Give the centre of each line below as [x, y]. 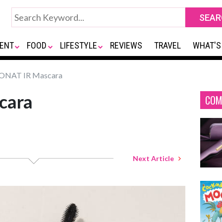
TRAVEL [168, 45]
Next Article [156, 158]
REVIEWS [126, 45]
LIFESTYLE [78, 45]
